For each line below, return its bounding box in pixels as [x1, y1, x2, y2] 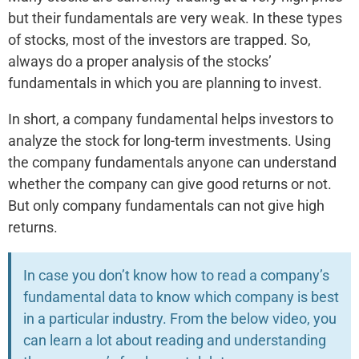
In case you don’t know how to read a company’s [23, 267, 329, 284]
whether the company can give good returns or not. [8, 175, 332, 192]
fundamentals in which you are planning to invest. [8, 75, 322, 91]
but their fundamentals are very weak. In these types [8, 10, 342, 26]
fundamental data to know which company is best [23, 288, 339, 305]
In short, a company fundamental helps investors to [8, 111, 333, 127]
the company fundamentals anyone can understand [8, 154, 337, 171]
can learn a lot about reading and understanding [23, 332, 326, 349]
